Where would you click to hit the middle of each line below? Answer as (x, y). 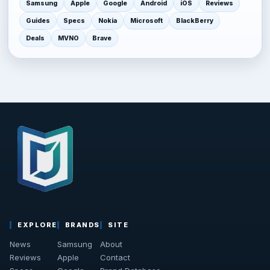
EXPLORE (37, 225)
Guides (38, 21)
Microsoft (146, 21)
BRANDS (83, 225)
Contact (115, 258)
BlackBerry (195, 21)
